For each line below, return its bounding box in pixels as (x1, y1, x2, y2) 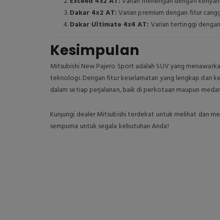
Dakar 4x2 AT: (70, 7, 117, 19)
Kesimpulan (50, 41, 139, 60)
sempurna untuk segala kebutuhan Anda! (50, 121, 169, 132)
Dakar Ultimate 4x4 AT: (70, 19, 149, 30)
